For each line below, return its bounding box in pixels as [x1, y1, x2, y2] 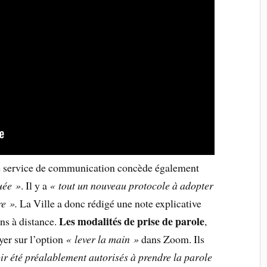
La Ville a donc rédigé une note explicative [17, 195, 202, 210]
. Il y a [21, 178, 50, 193]
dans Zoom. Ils [139, 231, 205, 246]
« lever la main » [66, 231, 139, 246]
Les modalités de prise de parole [59, 213, 205, 229]
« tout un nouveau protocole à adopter [49, 178, 214, 193]
